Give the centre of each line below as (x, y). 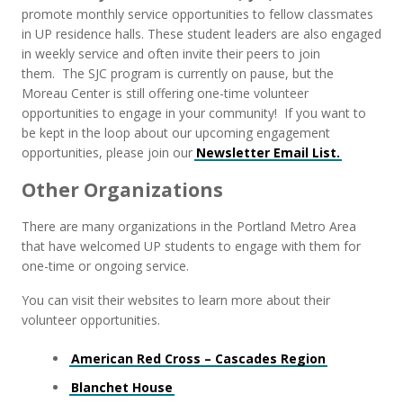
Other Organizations (122, 190)
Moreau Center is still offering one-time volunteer (165, 93)
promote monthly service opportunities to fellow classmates (197, 14)
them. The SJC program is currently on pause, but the (178, 73)
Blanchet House (122, 387)
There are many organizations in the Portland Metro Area (189, 226)
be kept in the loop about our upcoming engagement (176, 133)
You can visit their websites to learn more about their (176, 300)
